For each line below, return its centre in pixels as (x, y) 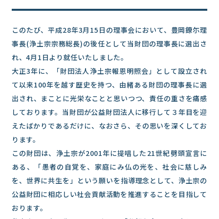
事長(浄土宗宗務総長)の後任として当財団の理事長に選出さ (109, 44)
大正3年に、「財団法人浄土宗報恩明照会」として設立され (109, 71)
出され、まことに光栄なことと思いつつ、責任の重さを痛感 (109, 98)
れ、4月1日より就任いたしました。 (70, 57)
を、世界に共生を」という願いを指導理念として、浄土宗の (109, 180)
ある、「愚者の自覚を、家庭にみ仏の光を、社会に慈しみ (109, 167)
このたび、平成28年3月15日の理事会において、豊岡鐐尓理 (109, 30)
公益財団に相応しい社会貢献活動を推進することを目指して (109, 194)
